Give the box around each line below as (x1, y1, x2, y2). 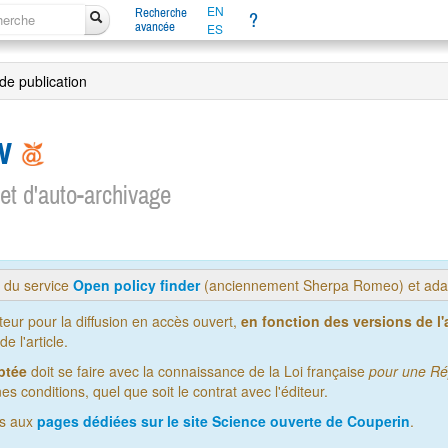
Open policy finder (73, 275, 200, 296)
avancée (134, 19, 175, 34)
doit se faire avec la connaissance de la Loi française (27, 361, 369, 382)
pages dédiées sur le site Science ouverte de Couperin (37, 411, 410, 432)
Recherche (134, 5, 187, 20)
